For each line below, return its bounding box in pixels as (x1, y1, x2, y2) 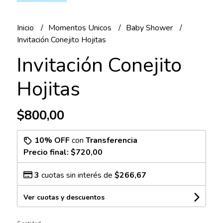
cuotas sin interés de (39, 169, 114, 181)
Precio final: (23, 146, 71, 158)
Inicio (16, 22, 36, 33)
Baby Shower (125, 22, 175, 33)
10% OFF (34, 134, 70, 146)
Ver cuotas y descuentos (23, 192, 105, 202)
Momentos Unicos (48, 22, 113, 33)
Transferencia (85, 134, 137, 146)
